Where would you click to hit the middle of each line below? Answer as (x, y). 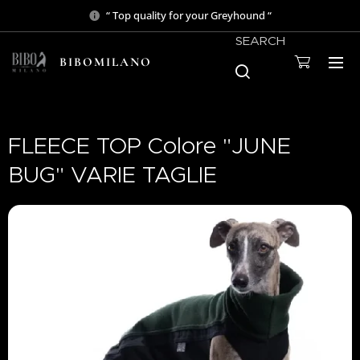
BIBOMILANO (106, 62)
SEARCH (260, 40)
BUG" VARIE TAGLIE (112, 175)
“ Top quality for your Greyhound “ (189, 15)
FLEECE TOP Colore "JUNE (149, 146)
